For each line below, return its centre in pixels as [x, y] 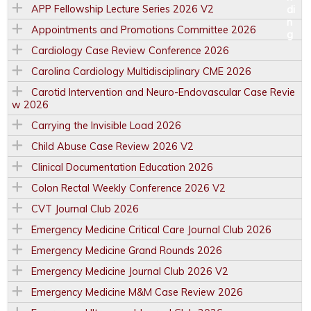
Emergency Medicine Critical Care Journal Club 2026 [151, 230]
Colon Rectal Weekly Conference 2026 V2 [128, 188]
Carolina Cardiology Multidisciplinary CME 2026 [141, 72]
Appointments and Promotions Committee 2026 [144, 30]
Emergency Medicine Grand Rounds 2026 [127, 251]
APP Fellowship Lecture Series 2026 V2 [123, 9]
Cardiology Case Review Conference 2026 [130, 51]
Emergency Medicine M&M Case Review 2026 [137, 293]
